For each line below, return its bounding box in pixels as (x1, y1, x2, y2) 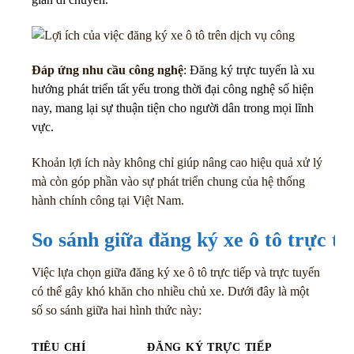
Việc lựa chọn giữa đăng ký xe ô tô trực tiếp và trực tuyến (32, 265, 320, 279)
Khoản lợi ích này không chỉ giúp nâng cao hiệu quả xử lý (32, 156, 322, 170)
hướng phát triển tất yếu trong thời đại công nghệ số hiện (32, 82, 314, 96)
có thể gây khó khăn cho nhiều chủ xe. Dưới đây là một (32, 284, 309, 298)
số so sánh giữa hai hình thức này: (32, 303, 201, 317)
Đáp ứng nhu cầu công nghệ (32, 63, 183, 77)
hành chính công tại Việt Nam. (32, 194, 184, 208)
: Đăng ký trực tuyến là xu (183, 63, 314, 77)
